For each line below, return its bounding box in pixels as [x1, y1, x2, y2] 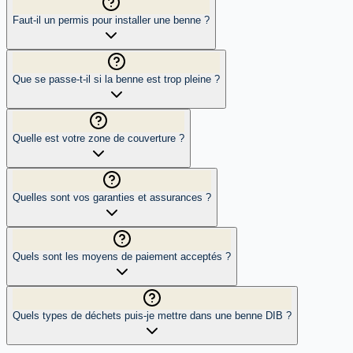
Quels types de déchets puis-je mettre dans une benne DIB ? [13, 309, 292, 321]
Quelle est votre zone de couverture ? [13, 132, 184, 144]
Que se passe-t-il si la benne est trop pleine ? [13, 72, 220, 85]
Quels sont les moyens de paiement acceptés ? [13, 250, 231, 262]
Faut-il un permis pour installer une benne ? [13, 13, 210, 26]
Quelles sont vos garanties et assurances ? [13, 191, 211, 203]
